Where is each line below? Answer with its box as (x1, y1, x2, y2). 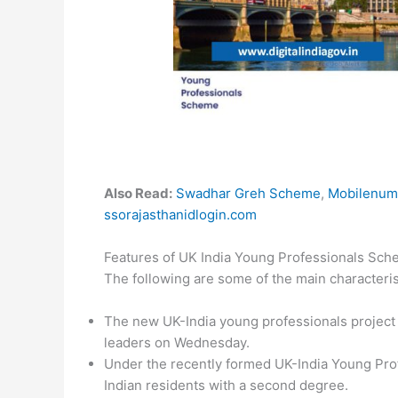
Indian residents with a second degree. (104, 377, 348, 394)
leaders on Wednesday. (104, 334, 250, 352)
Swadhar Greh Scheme (176, 185, 321, 203)
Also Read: (104, 185, 172, 203)
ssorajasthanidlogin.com (104, 206, 257, 224)
